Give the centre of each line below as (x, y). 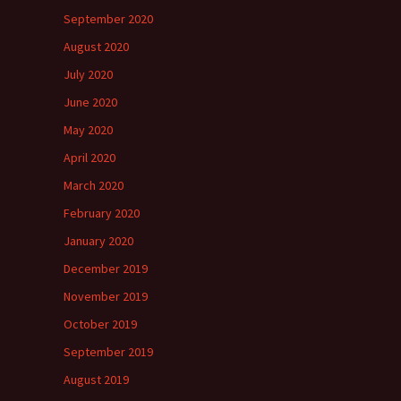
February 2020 (102, 213)
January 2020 (98, 241)
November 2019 (106, 296)
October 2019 (100, 324)
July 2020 (88, 74)
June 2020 (90, 102)
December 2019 (106, 269)
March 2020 (94, 185)
